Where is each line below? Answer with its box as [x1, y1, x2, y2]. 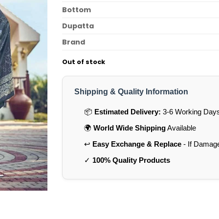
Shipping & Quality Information [74, 88, 188, 96]
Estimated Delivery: [94, 108, 161, 116]
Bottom [62, 5, 91, 15]
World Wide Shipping [93, 124, 166, 132]
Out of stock [62, 58, 105, 66]
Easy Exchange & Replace [92, 140, 181, 149]
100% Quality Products [92, 156, 170, 165]
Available [165, 124, 196, 132]
